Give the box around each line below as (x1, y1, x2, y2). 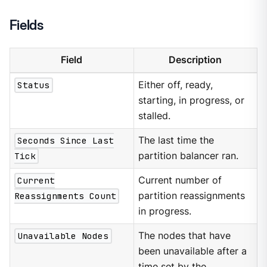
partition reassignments (138, 190, 246, 202)
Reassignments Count (14, 190, 117, 202)
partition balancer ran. (138, 150, 239, 162)
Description (169, 54, 222, 66)
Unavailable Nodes (17, 230, 109, 242)
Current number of (138, 175, 222, 187)
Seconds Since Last (17, 135, 114, 147)
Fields (9, 17, 44, 33)
